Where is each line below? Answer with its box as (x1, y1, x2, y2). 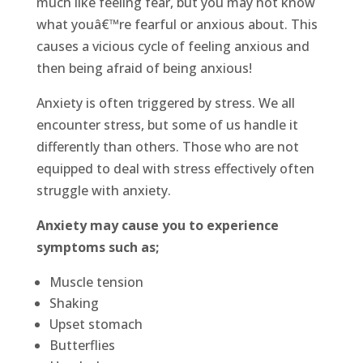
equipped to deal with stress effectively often (36, 160, 314, 178)
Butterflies (49, 336, 115, 355)
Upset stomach (49, 315, 143, 334)
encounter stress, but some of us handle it (36, 116, 298, 135)
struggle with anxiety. (36, 181, 171, 200)
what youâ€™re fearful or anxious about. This (36, 15, 318, 34)
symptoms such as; (36, 238, 159, 257)
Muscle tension (49, 273, 143, 292)
